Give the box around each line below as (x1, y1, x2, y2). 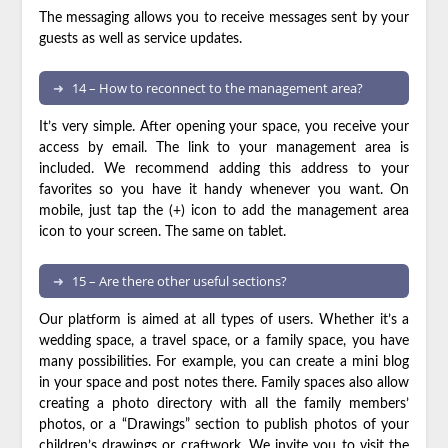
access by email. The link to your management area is (38, 141, 410, 155)
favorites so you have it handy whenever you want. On (38, 183, 410, 197)
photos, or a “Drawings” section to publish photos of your (38, 418, 410, 432)
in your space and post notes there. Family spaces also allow (38, 376, 410, 390)
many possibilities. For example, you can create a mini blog (38, 355, 410, 369)
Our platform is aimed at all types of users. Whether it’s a (38, 313, 410, 327)
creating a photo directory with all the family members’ (38, 397, 410, 411)
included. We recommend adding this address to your (38, 162, 410, 176)
